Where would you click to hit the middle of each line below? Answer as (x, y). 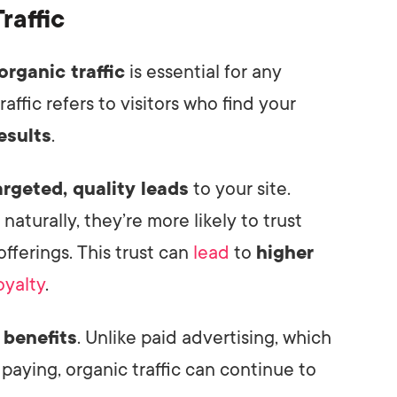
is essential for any (203, 71)
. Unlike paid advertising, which (204, 337)
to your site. (240, 188)
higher (285, 252)
